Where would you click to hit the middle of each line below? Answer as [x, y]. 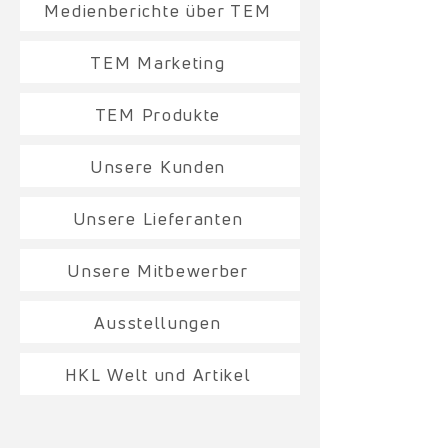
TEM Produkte [158, 114]
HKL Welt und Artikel [158, 374]
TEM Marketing [158, 62]
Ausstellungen [158, 322]
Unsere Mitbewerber [158, 270]
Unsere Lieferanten [158, 218]
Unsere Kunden [158, 166]
